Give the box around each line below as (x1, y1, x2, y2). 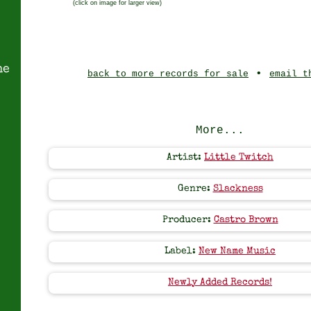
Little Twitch (204, 153, 274, 162)
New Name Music (199, 247, 276, 256)
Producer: (162, 216, 214, 225)
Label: (165, 247, 199, 256)
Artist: (167, 153, 204, 162)
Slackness (212, 185, 263, 194)
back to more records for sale (87, 69, 249, 79)
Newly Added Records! (168, 278, 272, 287)
